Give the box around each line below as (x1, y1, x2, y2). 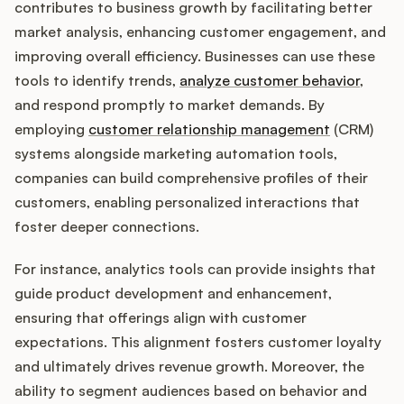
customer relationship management (88, 120, 330, 139)
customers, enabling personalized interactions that (14, 193, 360, 212)
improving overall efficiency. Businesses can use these (14, 47, 375, 66)
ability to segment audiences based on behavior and (14, 381, 367, 400)
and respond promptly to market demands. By (14, 96, 325, 115)
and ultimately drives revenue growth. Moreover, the (14, 357, 364, 376)
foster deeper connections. (14, 217, 199, 236)
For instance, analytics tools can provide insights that (14, 260, 376, 279)
